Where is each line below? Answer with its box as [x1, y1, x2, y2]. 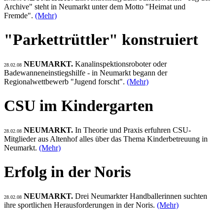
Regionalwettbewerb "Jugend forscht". [4, 77, 127, 86]
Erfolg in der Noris [4, 163, 131, 181]
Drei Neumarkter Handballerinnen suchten [75, 191, 207, 200]
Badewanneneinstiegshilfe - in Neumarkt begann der [4, 68, 167, 77]
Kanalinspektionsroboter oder [75, 59, 167, 68]
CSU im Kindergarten [4, 97, 153, 115]
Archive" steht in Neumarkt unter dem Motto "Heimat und [4, 2, 185, 11]
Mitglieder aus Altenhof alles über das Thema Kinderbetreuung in [4, 134, 208, 143]
